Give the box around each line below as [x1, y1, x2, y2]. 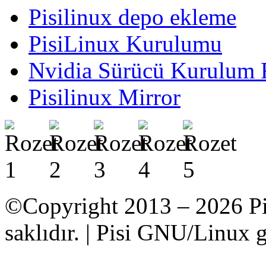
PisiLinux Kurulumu [28, 30, 222, 56]
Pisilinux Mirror [28, 84, 180, 110]
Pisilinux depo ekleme [28, 4, 236, 30]
